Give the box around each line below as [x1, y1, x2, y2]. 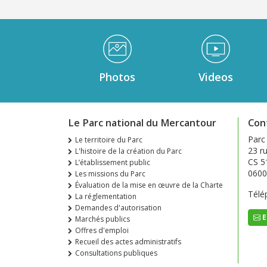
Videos [198, 70, 233, 84]
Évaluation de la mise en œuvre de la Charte [75, 180, 223, 190]
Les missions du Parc [75, 169, 145, 179]
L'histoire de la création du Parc [75, 146, 182, 156]
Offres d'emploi [75, 225, 129, 235]
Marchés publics [75, 214, 130, 224]
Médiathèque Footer [67, 33, 147, 45]
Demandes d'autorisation [75, 203, 162, 213]
